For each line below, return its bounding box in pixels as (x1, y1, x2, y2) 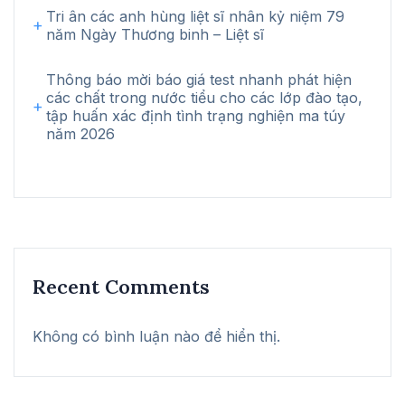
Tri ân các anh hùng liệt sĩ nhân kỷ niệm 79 (46, 6, 344, 25)
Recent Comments (33, 273, 210, 299)
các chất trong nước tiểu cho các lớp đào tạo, (46, 88, 363, 107)
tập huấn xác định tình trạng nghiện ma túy (46, 106, 345, 125)
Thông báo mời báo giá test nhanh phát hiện (46, 70, 352, 89)
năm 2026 (46, 124, 115, 143)
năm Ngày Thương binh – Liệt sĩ (46, 24, 264, 43)
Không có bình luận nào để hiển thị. (33, 326, 280, 345)
